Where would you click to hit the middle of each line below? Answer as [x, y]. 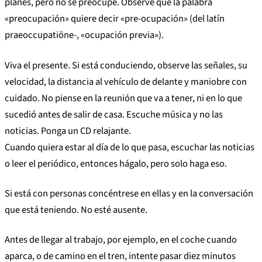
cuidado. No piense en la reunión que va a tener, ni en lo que [123, 98]
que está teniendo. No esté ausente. [76, 210]
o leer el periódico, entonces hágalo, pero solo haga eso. [116, 163]
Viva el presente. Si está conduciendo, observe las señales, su [126, 65]
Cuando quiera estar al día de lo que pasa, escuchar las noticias [130, 147]
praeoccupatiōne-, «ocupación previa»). [84, 35]
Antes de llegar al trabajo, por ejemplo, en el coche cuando [121, 239]
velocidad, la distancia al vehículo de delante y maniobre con [126, 82]
